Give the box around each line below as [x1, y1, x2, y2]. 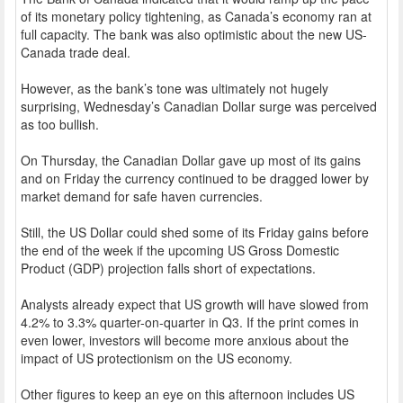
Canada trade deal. [21, 42, 130, 61]
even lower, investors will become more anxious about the [21, 330, 349, 349]
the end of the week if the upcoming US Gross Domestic [21, 240, 339, 259]
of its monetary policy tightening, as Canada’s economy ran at [21, 6, 372, 25]
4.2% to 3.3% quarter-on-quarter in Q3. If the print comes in [21, 312, 359, 331]
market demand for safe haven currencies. [21, 186, 263, 205]
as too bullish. [21, 114, 99, 133]
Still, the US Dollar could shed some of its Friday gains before [21, 222, 369, 241]
